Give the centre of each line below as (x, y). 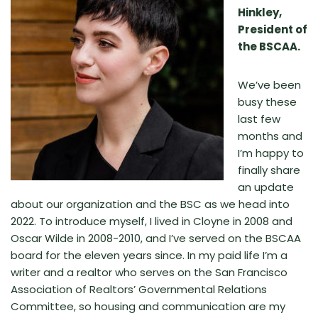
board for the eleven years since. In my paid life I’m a (149, 255)
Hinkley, (260, 12)
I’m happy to (271, 153)
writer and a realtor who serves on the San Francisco (149, 272)
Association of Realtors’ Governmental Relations (139, 289)
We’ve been (269, 84)
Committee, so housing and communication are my (148, 306)
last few (259, 119)
